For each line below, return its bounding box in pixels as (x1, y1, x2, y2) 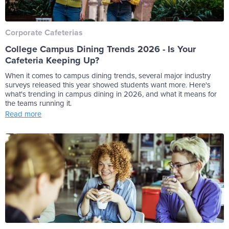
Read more (5, 108, 41, 120)
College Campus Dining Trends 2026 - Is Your (5, 42, 196, 56)
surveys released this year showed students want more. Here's (5, 79, 211, 90)
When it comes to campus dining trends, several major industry (5, 70, 211, 81)
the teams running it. (5, 98, 74, 109)
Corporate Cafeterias (5, 27, 83, 39)
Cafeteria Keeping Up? (5, 54, 99, 67)
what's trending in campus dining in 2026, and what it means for (5, 88, 217, 100)
